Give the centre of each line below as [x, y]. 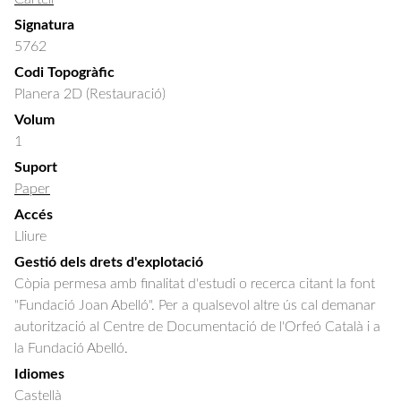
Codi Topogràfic [64, 73]
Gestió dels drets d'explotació [109, 262]
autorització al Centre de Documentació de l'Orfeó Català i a [197, 327]
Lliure [30, 236]
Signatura [44, 25]
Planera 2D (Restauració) [90, 94]
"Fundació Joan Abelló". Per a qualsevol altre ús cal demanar [195, 305]
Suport [36, 167]
